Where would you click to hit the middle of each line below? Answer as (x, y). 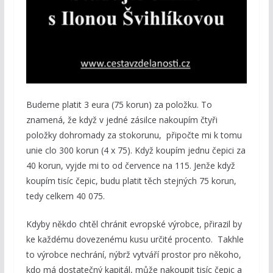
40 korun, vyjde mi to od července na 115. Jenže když (130, 166)
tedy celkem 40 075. (65, 196)
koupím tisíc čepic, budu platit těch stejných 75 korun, (131, 181)
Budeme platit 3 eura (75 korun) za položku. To (119, 105)
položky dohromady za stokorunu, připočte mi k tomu (134, 135)
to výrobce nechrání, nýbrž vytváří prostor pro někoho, (133, 255)
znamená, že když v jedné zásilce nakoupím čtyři (122, 120)
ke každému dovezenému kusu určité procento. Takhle (135, 239)
